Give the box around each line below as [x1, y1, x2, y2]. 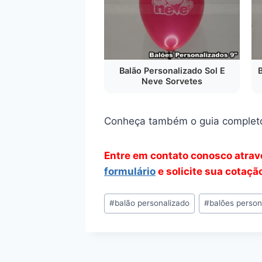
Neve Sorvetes [142, 76, 202, 86]
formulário [104, 166, 156, 177]
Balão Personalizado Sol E [119, 65, 225, 75]
